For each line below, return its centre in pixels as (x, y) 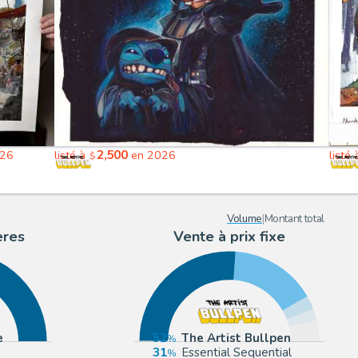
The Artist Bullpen (237, 338)
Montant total (294, 219)
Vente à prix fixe (230, 237)
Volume (244, 219)
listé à (72, 155)
